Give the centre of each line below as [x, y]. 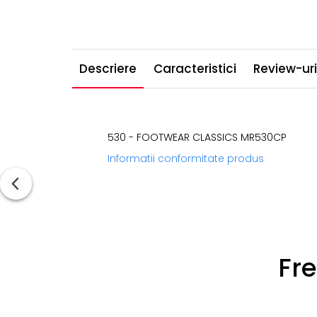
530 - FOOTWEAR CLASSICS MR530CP [197, 137]
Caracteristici [195, 69]
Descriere [108, 69]
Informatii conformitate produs [186, 158]
